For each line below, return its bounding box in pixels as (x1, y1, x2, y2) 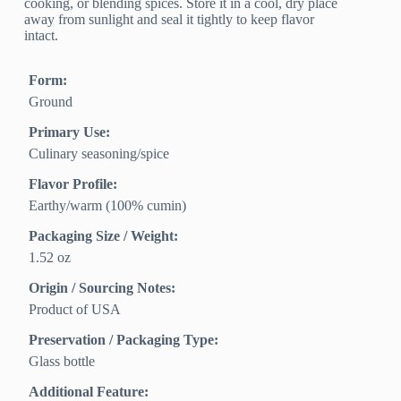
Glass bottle (29, 354, 96, 370)
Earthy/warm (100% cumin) (29, 198, 187, 214)
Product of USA (29, 302, 122, 318)
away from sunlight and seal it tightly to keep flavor (24, 12, 315, 28)
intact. (24, 28, 59, 44)
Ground (29, 94, 73, 110)
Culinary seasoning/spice (29, 146, 170, 162)
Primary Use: (29, 124, 111, 141)
